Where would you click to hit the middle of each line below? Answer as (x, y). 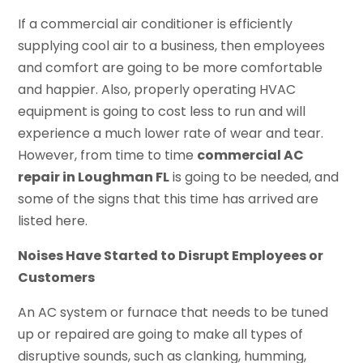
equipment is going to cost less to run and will (162, 111)
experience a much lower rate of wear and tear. (171, 133)
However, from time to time (108, 155)
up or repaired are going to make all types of (161, 334)
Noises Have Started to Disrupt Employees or (171, 255)
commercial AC (251, 155)
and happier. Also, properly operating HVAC (157, 89)
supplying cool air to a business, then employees (172, 45)
